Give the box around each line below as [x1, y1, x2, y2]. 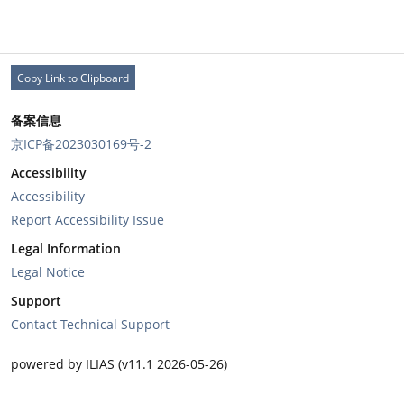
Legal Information [11, 240, 121, 258]
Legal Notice [11, 263, 85, 281]
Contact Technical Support [11, 316, 170, 334]
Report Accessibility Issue [11, 211, 164, 229]
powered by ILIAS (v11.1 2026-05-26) [11, 355, 227, 373]
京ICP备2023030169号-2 [11, 135, 151, 153]
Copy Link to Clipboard [17, 69, 129, 86]
